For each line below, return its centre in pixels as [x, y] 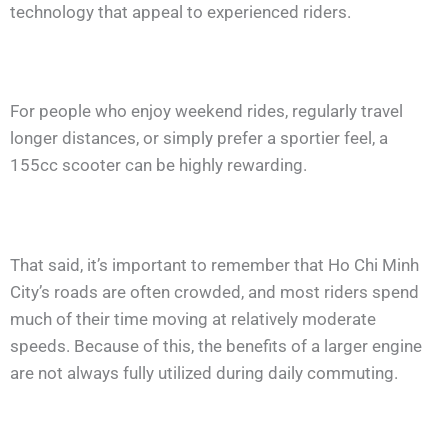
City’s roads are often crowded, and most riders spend [214, 292]
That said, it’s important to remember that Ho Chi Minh [214, 265]
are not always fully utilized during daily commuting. [204, 373]
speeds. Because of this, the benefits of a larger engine [216, 346]
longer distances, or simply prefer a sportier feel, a [199, 138]
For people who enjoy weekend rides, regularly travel [206, 111]
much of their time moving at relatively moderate [193, 319]
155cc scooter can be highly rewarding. [158, 165]
